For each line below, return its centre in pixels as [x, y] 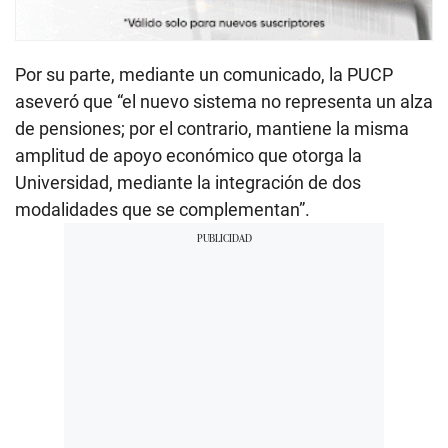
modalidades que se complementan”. [162, 209]
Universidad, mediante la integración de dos [188, 182]
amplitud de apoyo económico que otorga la [188, 155]
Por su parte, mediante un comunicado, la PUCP [204, 74]
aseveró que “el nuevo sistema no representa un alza [224, 101]
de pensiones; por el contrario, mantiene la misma [212, 128]
